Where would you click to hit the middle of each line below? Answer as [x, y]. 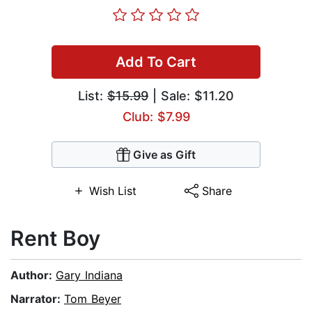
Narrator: [37, 299]
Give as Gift [164, 155]
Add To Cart [156, 62]
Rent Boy [55, 239]
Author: [33, 275]
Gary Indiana [89, 275]
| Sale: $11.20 [191, 96]
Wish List [112, 191]
